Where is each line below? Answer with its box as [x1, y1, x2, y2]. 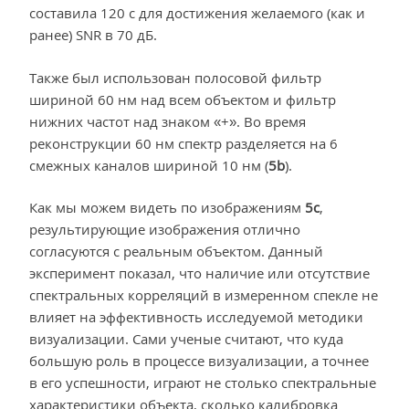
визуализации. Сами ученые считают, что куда [29, 330, 343, 349]
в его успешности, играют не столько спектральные [29, 373, 376, 393]
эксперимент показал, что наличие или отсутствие [29, 264, 370, 283]
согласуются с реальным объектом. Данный [29, 242, 323, 261]
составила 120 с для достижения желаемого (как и [29, 4, 365, 23]
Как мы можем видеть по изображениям [29, 198, 305, 217]
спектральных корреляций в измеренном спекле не [29, 286, 378, 305]
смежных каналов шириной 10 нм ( [29, 155, 268, 174]
